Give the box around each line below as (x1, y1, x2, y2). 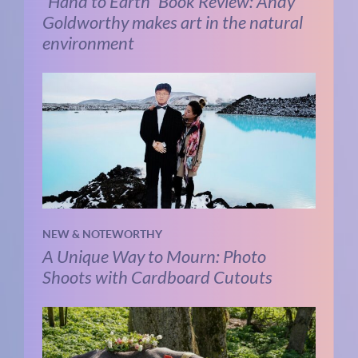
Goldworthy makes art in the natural (42, 11, 303, 34)
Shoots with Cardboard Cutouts (42, 266, 272, 288)
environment (42, 32, 134, 54)
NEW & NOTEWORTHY (42, 228, 162, 241)
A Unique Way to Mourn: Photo (42, 245, 266, 268)
